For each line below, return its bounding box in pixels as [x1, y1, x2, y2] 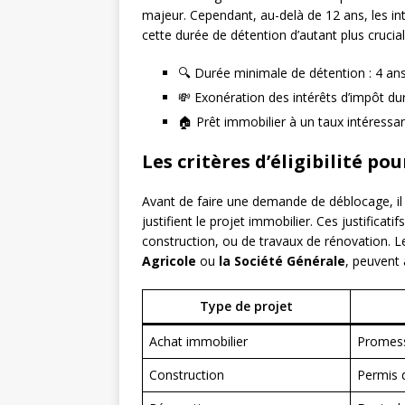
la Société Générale [219, 252, 345, 270]
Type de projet [200, 297, 293, 316]
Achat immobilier [149, 333, 248, 351]
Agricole [142, 252, 196, 270]
